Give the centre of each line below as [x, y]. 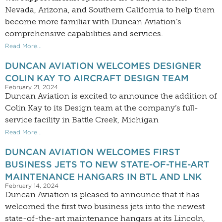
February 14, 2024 [32, 186]
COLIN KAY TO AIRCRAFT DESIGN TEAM [97, 78]
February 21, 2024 [31, 87]
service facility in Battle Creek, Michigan [82, 120]
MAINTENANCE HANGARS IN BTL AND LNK [103, 177]
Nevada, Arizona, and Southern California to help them [110, 10]
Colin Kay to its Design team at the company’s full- [102, 108]
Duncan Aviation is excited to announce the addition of [111, 96]
